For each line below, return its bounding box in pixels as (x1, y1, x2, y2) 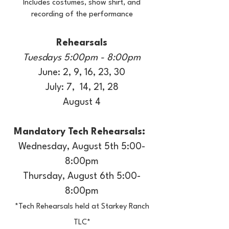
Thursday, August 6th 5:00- (23, 172, 141, 181)
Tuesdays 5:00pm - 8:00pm (23, 53, 141, 62)
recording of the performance (31, 11, 133, 18)
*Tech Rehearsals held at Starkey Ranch (14, 203, 149, 211)
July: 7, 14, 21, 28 (45, 83, 119, 92)
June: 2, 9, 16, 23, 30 (38, 68, 125, 77)
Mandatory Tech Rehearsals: (13, 127, 148, 136)
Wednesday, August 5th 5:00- (18, 142, 145, 151)
